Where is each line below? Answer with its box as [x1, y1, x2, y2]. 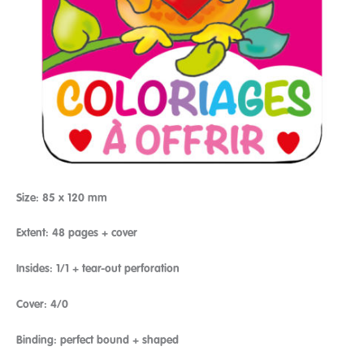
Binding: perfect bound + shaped [16, 335, 179, 347]
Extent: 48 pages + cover [16, 227, 137, 240]
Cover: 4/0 [16, 299, 68, 311]
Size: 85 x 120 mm [16, 192, 107, 204]
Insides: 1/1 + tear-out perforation [16, 263, 180, 275]
